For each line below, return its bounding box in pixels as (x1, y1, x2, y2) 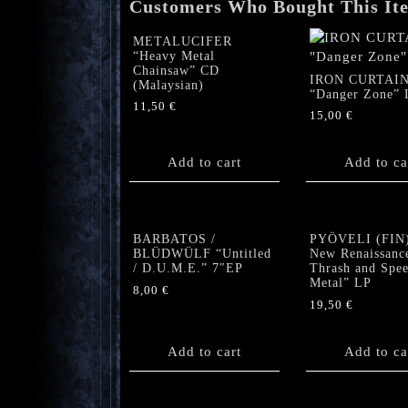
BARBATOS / (133, 232, 216, 247)
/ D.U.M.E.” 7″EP (133, 261, 243, 276)
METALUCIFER (133, 34, 232, 48)
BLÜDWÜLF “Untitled (133, 247, 271, 261)
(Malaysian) (133, 77, 204, 92)
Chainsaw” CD (133, 63, 219, 77)
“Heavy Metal (133, 48, 215, 63)
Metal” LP (309, 276, 372, 291)
